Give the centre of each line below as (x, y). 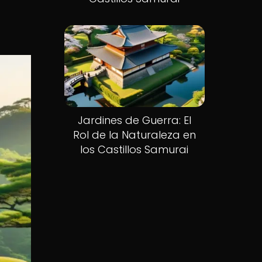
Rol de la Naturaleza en (134, 135)
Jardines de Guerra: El (134, 120)
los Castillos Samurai (135, 150)
